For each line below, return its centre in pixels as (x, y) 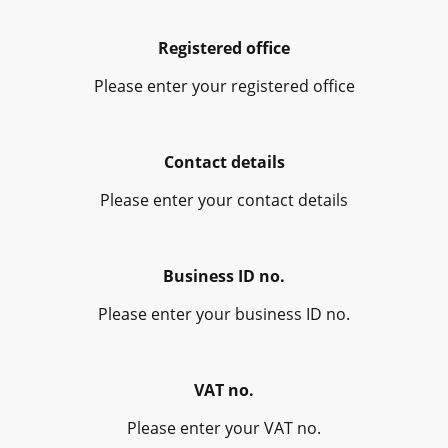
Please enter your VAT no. (224, 427)
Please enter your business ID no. (224, 313)
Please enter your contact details (224, 199)
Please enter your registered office (224, 85)
